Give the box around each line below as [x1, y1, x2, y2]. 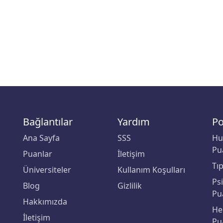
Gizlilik [117, 180, 142, 191]
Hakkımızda [23, 196, 67, 207]
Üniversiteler [23, 164, 71, 175]
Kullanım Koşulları [117, 164, 185, 175]
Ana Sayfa [23, 132, 60, 143]
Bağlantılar [23, 115, 73, 128]
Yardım [117, 115, 150, 128]
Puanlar [23, 148, 52, 159]
